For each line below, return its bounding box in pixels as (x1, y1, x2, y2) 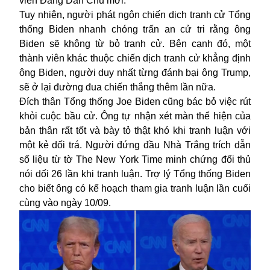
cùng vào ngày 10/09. (19, 197, 111, 208)
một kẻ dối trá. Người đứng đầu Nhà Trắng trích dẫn (19, 139, 251, 150)
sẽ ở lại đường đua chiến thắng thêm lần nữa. (19, 81, 218, 92)
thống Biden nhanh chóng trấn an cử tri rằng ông (19, 24, 251, 34)
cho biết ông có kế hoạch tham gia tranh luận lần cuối (19, 183, 251, 193)
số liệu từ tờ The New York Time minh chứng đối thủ (19, 154, 251, 165)
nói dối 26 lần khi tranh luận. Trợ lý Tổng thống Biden (19, 168, 251, 179)
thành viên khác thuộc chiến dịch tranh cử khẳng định (19, 52, 251, 63)
